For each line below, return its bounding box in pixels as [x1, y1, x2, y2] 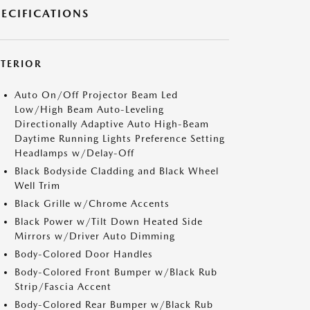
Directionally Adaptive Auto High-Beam [15, 118, 209, 129]
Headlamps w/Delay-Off [15, 147, 134, 158]
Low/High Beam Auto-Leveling [15, 104, 164, 115]
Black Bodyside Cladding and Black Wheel [15, 165, 219, 176]
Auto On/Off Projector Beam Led [15, 89, 178, 100]
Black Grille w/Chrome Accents [15, 198, 170, 209]
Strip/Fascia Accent [15, 281, 111, 292]
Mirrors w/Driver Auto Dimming [15, 230, 175, 241]
